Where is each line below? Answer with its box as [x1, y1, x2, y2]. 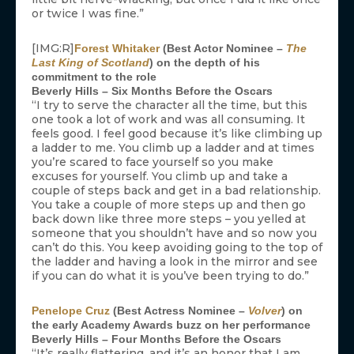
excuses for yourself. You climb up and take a [32, 169, 288, 184]
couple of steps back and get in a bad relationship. [32, 183, 321, 198]
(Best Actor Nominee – [160, 42, 286, 55]
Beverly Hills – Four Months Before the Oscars [32, 333, 281, 346]
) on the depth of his [149, 56, 260, 70]
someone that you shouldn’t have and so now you [32, 226, 317, 241]
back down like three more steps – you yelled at [32, 212, 306, 227]
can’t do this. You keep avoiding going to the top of [32, 240, 322, 255]
